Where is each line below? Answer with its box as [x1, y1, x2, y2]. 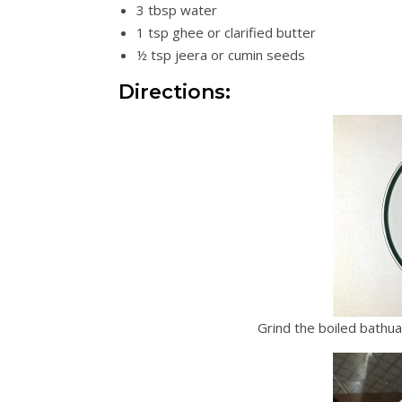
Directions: [118, 80, 231, 104]
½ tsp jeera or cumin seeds [136, 46, 305, 64]
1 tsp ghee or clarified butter [136, 23, 316, 41]
